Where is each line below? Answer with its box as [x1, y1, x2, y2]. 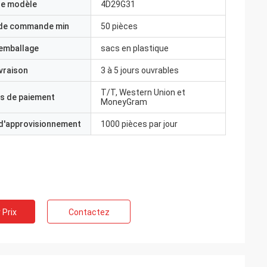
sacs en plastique [101, 44, 169, 53]
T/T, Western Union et [101, 88, 185, 97]
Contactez [68, 207, 110, 217]
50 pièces [101, 21, 138, 31]
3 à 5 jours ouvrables [101, 66, 179, 75]
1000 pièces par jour [101, 119, 178, 129]
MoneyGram [101, 97, 147, 107]
